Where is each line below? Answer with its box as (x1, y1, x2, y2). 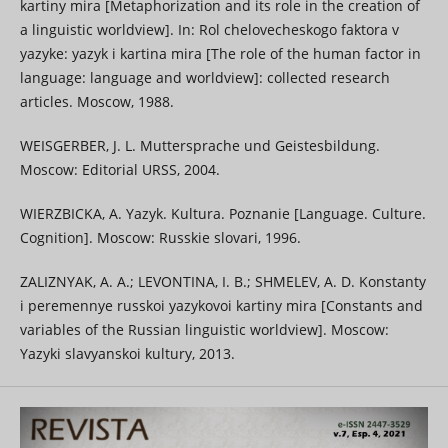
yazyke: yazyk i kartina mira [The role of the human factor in (19, 44, 421, 64)
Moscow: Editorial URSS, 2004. (19, 160, 220, 180)
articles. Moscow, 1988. (19, 92, 174, 112)
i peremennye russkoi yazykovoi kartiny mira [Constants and (19, 296, 423, 316)
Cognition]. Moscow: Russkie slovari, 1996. (19, 228, 301, 248)
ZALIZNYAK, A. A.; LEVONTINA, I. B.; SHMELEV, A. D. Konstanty (19, 272, 426, 292)
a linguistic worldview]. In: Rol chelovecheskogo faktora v (19, 20, 399, 40)
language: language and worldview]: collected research (19, 68, 390, 88)
